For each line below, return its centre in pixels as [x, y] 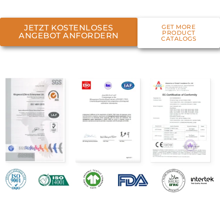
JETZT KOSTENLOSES [69, 28]
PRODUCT [179, 33]
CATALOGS [179, 39]
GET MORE [179, 27]
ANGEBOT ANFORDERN [69, 36]
